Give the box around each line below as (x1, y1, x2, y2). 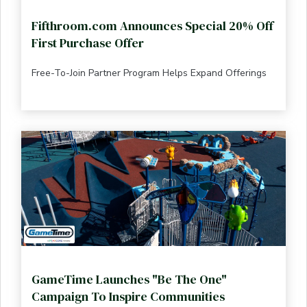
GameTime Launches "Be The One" (32, 270, 227, 288)
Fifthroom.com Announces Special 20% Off (32, 16, 273, 34)
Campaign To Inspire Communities (32, 287, 225, 305)
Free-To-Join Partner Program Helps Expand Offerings (32, 66, 267, 79)
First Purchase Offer (32, 34, 144, 51)
